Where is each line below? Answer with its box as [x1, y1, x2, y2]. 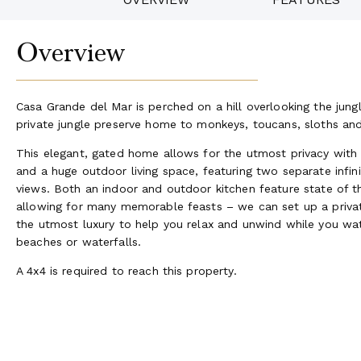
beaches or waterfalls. [16, 234, 142, 248]
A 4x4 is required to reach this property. [16, 263, 237, 277]
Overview [16, 36, 126, 68]
